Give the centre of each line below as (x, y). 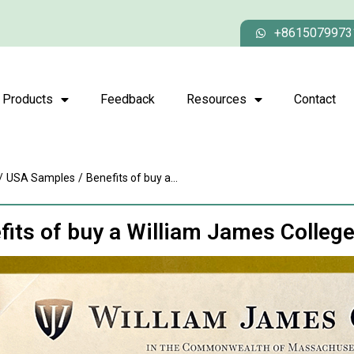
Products (28, 99)
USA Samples (41, 178)
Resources (217, 99)
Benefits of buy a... (132, 178)
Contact (315, 99)
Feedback (128, 99)
